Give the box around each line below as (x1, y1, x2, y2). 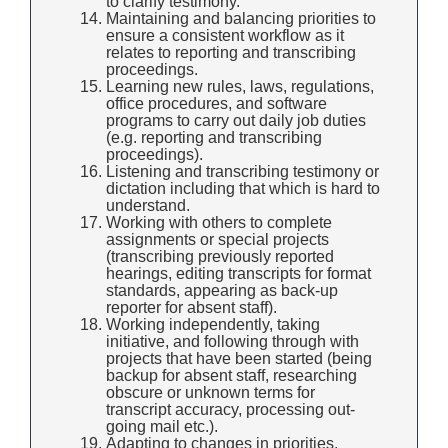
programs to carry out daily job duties (106, 112, 366, 130)
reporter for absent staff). (106, 299, 277, 317)
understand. (106, 197, 190, 215)
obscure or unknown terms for (106, 384, 315, 402)
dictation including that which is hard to (106, 180, 380, 198)
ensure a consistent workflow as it (106, 27, 344, 45)
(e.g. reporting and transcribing (106, 129, 322, 147)
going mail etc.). (106, 418, 218, 436)
